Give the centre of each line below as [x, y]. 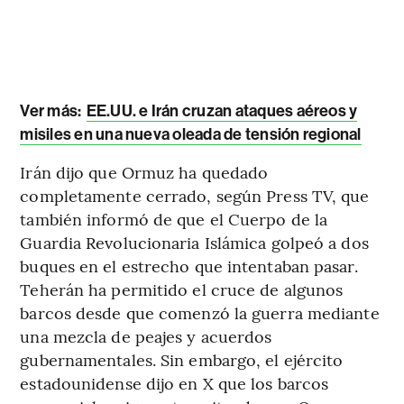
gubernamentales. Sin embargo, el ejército [182, 360]
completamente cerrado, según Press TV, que [195, 196]
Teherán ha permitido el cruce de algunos [182, 289]
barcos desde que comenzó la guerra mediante [200, 313]
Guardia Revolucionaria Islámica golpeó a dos [194, 243]
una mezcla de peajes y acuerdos [146, 336]
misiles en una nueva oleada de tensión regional [191, 135]
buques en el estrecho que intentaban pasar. [189, 266]
